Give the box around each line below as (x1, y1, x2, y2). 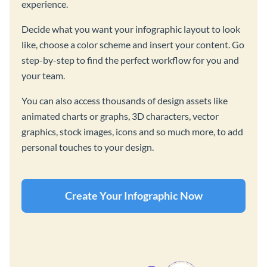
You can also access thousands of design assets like (21, 94, 228, 106)
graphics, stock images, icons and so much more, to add (21, 125, 243, 137)
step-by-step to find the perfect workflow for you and (21, 54, 239, 66)
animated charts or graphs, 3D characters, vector (21, 110, 219, 122)
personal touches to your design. (21, 141, 154, 153)
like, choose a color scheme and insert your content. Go (21, 38, 244, 50)
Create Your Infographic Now (64, 188, 203, 202)
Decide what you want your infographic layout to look (21, 23, 240, 35)
